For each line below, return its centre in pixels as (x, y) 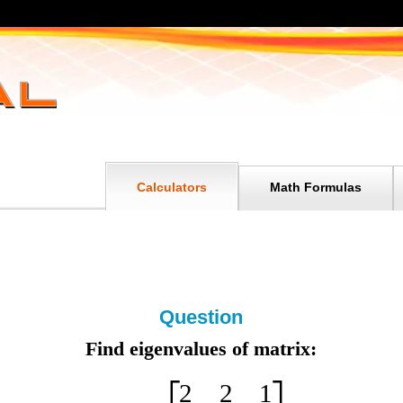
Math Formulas (315, 187)
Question (201, 317)
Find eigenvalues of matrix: (201, 349)
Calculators (171, 187)
